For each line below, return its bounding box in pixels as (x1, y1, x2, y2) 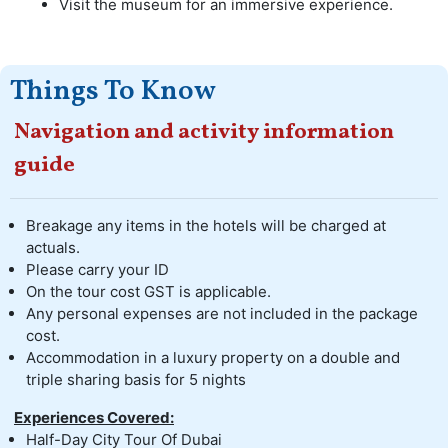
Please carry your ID (26, 259, 169, 279)
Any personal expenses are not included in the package (26, 303, 418, 323)
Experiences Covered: (14, 407, 174, 427)
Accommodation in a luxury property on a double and (26, 347, 400, 367)
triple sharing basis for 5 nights (26, 369, 246, 389)
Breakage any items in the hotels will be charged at (26, 215, 386, 235)
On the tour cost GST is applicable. (26, 281, 271, 301)
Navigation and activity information (14, 116, 394, 148)
